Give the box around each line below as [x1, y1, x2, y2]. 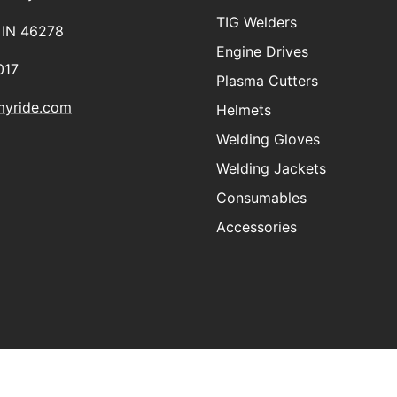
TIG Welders [216, 12, 297, 31]
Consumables [216, 188, 307, 206]
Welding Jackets [216, 159, 326, 177]
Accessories [216, 217, 297, 236]
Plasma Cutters [216, 71, 318, 90]
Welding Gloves [216, 129, 320, 148]
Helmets [216, 100, 271, 119]
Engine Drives [216, 42, 308, 60]
